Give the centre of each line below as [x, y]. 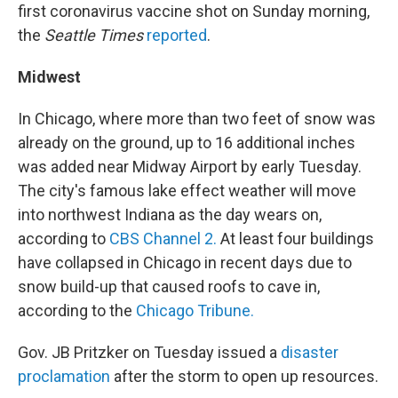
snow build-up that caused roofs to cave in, [169, 286]
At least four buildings [295, 238]
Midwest [49, 76]
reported [177, 35]
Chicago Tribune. [195, 310]
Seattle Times [94, 35]
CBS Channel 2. [163, 238]
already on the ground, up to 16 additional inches [187, 142]
